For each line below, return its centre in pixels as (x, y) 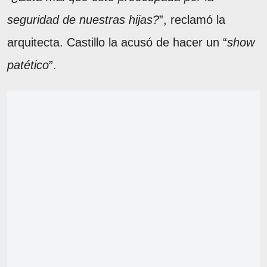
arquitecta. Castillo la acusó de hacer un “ (117, 43)
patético (28, 65)
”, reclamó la (192, 20)
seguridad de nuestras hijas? (83, 20)
